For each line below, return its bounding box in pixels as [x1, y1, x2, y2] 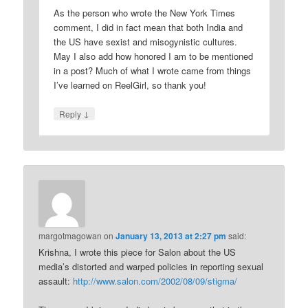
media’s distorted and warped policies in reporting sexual [38, 260, 264, 274]
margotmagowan [38, 230, 102, 242]
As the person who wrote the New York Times [54, 5, 236, 19]
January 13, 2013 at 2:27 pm [115, 230, 227, 243]
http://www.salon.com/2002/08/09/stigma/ [73, 274, 238, 288]
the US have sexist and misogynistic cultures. [54, 34, 238, 48]
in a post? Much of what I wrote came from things [54, 63, 252, 77]
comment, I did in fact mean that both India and [54, 20, 243, 34]
